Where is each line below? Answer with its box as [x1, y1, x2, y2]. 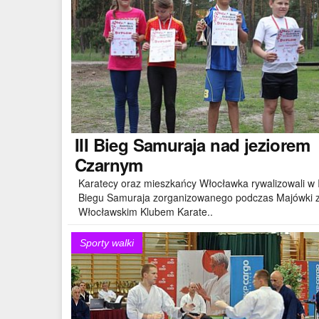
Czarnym [75, 152, 143, 177]
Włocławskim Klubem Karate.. [78, 204, 213, 219]
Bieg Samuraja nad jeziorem [88, 132, 310, 157]
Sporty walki [80, 237, 134, 249]
